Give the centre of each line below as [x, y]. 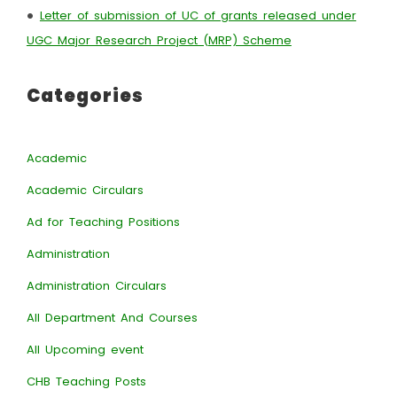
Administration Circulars [96, 286]
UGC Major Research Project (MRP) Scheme [159, 40]
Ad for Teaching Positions [103, 222]
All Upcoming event [85, 350]
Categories [85, 96]
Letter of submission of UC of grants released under [198, 16]
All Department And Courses [112, 318]
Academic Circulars [85, 190]
